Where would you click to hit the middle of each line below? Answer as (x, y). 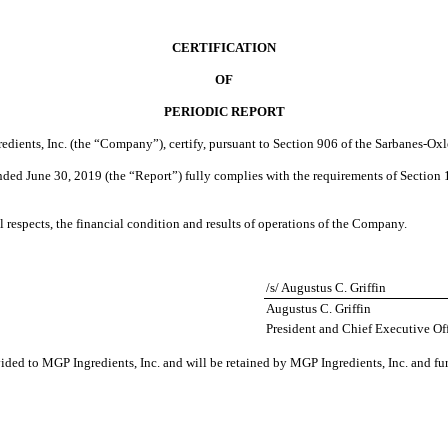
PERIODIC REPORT (224, 111)
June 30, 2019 (64, 175)
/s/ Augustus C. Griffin (326, 287)
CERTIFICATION (224, 47)
